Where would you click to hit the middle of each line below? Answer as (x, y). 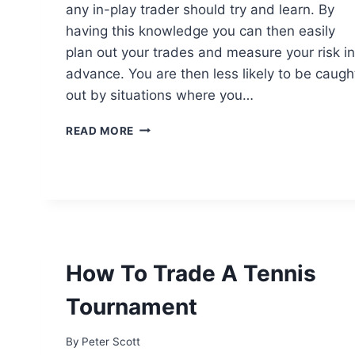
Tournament (132, 306)
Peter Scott (111, 342)
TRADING (160, 260)
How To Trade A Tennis (191, 273)
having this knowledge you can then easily (200, 31)
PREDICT (158, 160)
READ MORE (100, 130)
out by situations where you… (160, 95)
